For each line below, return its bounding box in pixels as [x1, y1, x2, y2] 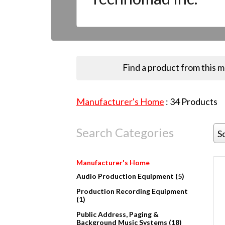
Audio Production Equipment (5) [76, 172, 184, 181]
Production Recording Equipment [76, 187, 188, 196]
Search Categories [76, 125, 174, 140]
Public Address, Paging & [76, 210, 159, 219]
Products [180, 96, 217, 107]
